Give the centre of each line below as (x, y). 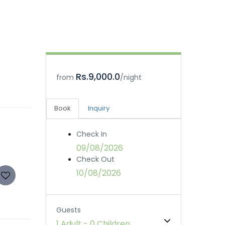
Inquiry (99, 108)
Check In (92, 134)
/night (131, 77)
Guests (69, 210)
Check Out (95, 159)
